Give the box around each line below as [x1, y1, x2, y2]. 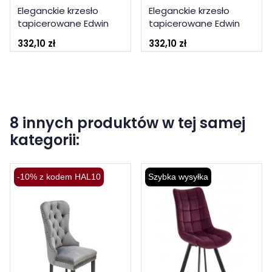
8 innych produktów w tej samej [10, 112, 245, 133]
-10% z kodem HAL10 [17, 171, 101, 182]
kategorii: [10, 129, 80, 150]
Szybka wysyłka [148, 171, 208, 182]
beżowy [18, 29, 53, 42]
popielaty [149, 29, 192, 42]
